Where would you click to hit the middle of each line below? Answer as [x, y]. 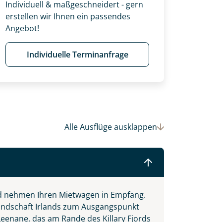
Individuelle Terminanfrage [77, 55]
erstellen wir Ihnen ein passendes [68, 16]
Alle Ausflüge [89, 127]
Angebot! [22, 28]
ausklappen [136, 127]
